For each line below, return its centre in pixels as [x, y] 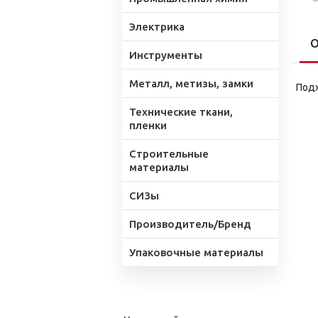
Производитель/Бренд [190, 224]
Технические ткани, [181, 112]
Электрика [157, 27]
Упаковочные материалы [196, 252]
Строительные [169, 154]
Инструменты [166, 55]
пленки [148, 125]
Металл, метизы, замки [191, 83]
